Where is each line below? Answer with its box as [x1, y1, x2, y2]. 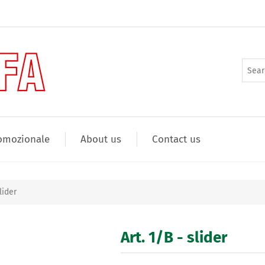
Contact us [152, 133, 201, 146]
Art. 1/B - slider [121, 228, 228, 247]
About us [80, 133, 121, 146]
